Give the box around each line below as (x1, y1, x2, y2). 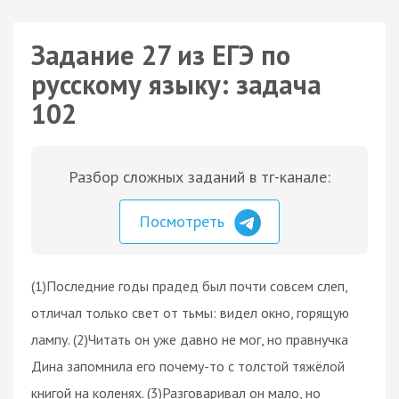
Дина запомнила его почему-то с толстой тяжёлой (31, 356, 345, 375)
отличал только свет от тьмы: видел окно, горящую (31, 303, 349, 322)
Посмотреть (139, 211, 229, 232)
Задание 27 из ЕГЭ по (31, 37, 290, 72)
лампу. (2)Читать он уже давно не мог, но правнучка (31, 330, 348, 348)
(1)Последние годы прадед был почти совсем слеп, (31, 276, 347, 295)
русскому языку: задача (31, 67, 322, 102)
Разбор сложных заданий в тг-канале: (69, 167, 330, 187)
